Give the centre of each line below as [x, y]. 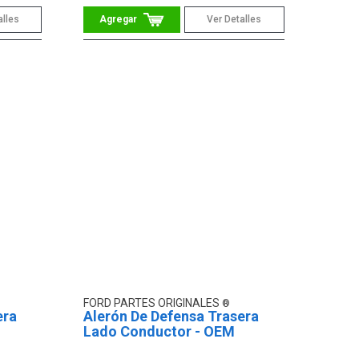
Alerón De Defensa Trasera [171, 317]
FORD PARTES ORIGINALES [153, 303]
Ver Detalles [234, 19]
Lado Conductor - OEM [159, 332]
